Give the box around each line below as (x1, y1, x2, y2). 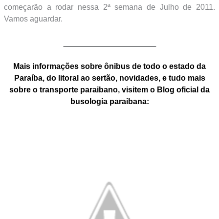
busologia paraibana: (70, 97, 149, 106)
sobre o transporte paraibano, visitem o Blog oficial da (9, 86, 210, 94)
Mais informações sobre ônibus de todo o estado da (13, 62, 206, 71)
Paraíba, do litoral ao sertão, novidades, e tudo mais (14, 74, 205, 83)
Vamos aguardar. (3, 14, 63, 23)
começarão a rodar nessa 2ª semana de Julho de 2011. (3, 2, 216, 11)
